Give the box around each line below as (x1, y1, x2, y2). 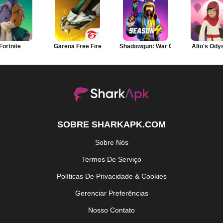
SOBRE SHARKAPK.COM (57, 119, 166, 130)
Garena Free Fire (54, 43, 102, 50)
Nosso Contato (88, 206, 135, 215)
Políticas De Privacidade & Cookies (56, 172, 167, 181)
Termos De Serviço (82, 155, 141, 164)
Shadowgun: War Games (119, 43, 189, 50)
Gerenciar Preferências (75, 189, 148, 198)
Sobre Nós (95, 138, 128, 147)
